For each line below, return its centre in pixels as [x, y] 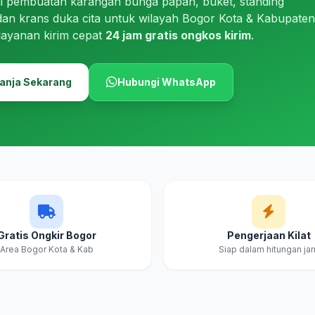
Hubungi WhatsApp [167, 82]
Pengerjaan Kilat [269, 235]
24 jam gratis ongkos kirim [178, 35]
